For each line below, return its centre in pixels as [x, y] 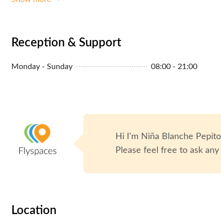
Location [34, 210]
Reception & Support [66, 43]
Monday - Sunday [42, 66]
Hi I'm [129, 136]
